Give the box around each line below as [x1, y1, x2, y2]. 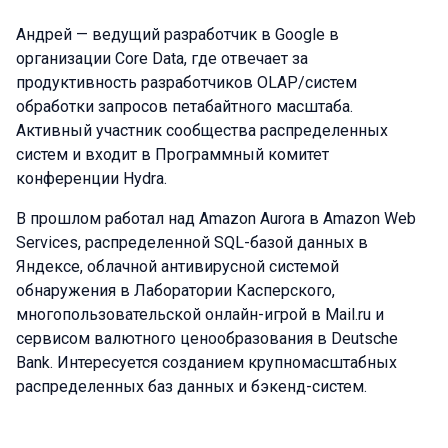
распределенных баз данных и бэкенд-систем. [16, 377, 367, 396]
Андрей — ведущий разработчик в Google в [16, 25, 339, 44]
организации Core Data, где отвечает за [16, 49, 308, 68]
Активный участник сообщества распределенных [16, 121, 388, 140]
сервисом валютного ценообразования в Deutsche [16, 329, 398, 348]
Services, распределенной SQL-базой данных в [16, 233, 368, 252]
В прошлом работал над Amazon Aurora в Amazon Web [16, 209, 416, 228]
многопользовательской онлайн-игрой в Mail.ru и [16, 305, 384, 324]
